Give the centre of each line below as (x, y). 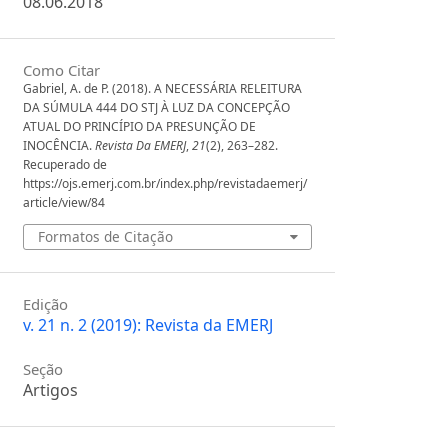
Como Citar (62, 69)
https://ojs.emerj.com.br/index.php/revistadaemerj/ (165, 183)
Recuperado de (65, 164)
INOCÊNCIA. (59, 145)
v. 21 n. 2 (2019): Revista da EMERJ (148, 325)
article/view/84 (64, 202)
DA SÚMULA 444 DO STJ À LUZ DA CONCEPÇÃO (157, 107)
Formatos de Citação (105, 236)
